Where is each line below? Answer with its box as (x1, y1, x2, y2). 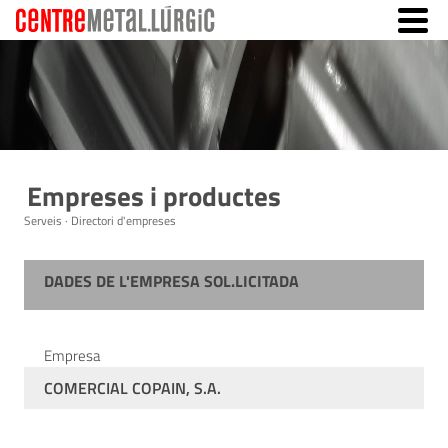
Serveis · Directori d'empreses (24, 211, 176, 230)
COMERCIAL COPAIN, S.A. (44, 376, 221, 400)
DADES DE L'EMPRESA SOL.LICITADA (44, 269, 299, 293)
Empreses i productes (27, 175, 281, 216)
